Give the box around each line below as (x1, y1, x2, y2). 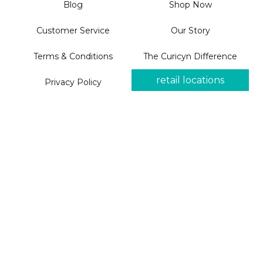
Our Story (170, 25, 210, 36)
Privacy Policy (44, 77, 102, 88)
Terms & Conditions (33, 51, 113, 62)
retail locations (156, 75, 224, 86)
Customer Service (36, 25, 110, 36)
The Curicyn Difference (143, 51, 237, 62)
